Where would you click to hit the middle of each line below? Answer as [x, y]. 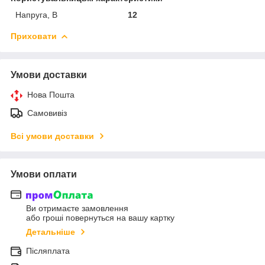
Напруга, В [36, 14]
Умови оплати [44, 174]
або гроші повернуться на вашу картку [100, 218]
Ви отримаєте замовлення [77, 209]
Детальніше [51, 232]
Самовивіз [47, 113]
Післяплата [48, 251]
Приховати [34, 36]
